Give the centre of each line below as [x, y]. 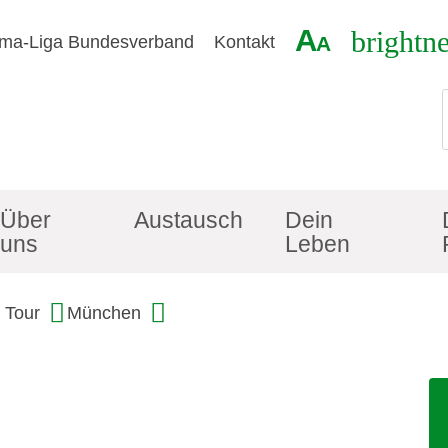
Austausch [189, 219]
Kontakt [244, 41]
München [104, 313]
